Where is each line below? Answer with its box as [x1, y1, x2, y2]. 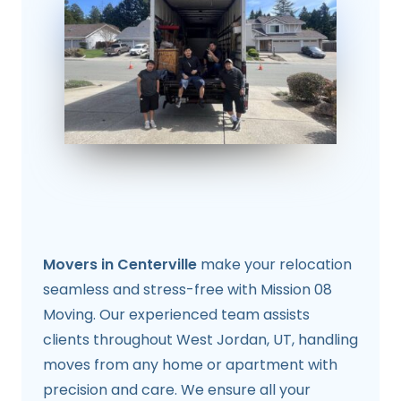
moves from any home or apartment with [43, 354, 337, 376]
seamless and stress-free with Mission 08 [43, 279, 332, 301]
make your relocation [197, 254, 352, 276]
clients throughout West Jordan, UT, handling [43, 329, 358, 351]
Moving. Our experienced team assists [43, 304, 310, 326]
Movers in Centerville [43, 254, 197, 276]
